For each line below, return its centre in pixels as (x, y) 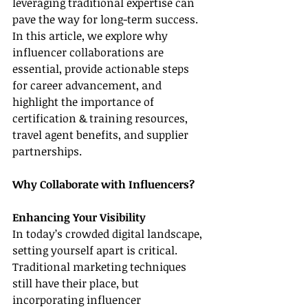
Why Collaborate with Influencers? (103, 185)
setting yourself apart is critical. (96, 251)
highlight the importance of (85, 102)
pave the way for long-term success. (107, 20)
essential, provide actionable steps (102, 69)
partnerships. (47, 152)
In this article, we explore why (91, 36)
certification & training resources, (101, 119)
